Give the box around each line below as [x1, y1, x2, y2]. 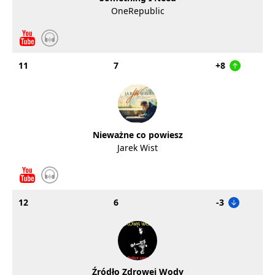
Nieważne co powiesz [92, 129, 183, 141]
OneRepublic [110, 5, 165, 17]
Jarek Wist [117, 142, 158, 153]
